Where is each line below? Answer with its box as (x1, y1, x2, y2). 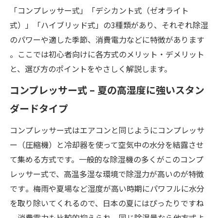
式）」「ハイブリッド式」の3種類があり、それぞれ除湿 (10, 18, 208, 31)
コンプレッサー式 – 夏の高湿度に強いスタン (10, 82, 204, 97)
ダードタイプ (10, 101, 68, 115)
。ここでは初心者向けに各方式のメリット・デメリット (10, 48, 204, 60)
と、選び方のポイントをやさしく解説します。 (10, 62, 172, 74)
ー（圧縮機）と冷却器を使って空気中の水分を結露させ (10, 138, 204, 150)
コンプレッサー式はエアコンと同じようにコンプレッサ (10, 124, 204, 136)
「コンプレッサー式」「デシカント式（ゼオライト (10, 4, 189, 16)
